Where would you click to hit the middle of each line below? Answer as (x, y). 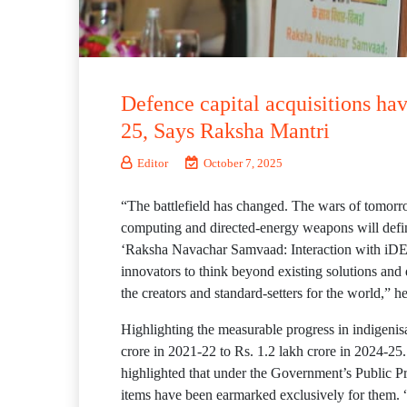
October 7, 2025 (243, 163)
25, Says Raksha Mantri (225, 130)
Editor (153, 163)
